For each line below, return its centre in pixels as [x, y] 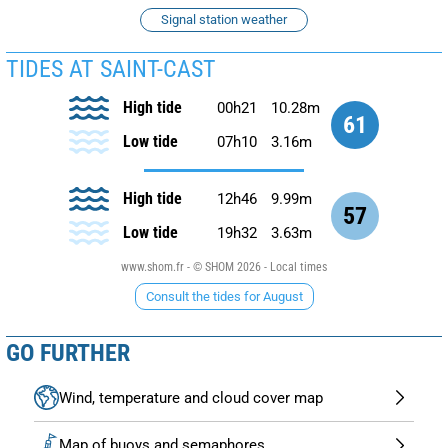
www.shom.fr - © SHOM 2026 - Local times [224, 266]
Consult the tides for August [224, 296]
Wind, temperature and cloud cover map [191, 397]
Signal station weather [224, 19]
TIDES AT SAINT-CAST [111, 68]
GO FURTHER [68, 352]
